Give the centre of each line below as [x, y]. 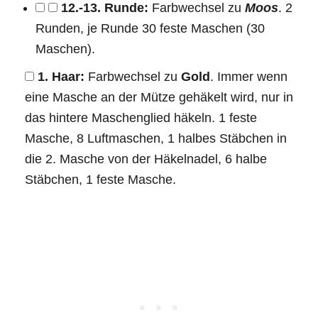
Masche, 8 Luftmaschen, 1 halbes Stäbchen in [156, 138]
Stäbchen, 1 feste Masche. [100, 179]
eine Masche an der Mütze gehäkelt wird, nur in [159, 97]
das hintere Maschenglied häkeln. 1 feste [141, 117]
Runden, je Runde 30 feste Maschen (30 [150, 28]
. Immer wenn [249, 76]
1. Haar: [61, 76]
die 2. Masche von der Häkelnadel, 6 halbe [146, 159]
